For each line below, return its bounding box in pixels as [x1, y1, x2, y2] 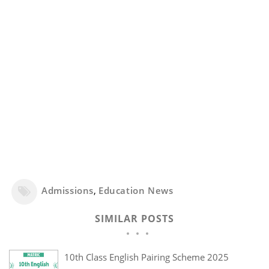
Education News [98, 184, 174, 197]
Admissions [41, 184, 94, 197]
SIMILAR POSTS [95, 212, 174, 226]
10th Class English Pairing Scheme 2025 [64, 251, 229, 264]
